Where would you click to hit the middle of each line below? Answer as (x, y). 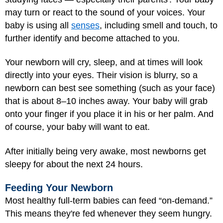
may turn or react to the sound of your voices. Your (105, 12)
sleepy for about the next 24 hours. (74, 164)
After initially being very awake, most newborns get (106, 151)
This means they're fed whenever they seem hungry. (109, 214)
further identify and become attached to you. (92, 38)
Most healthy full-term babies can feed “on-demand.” (109, 201)
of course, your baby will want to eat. (77, 127)
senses (85, 25)
